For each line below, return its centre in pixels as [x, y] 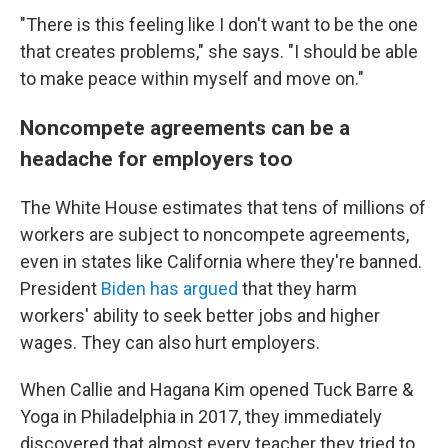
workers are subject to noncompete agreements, [214, 234]
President [60, 288]
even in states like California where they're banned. [221, 261]
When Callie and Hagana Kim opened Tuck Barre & [216, 389]
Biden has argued [169, 288]
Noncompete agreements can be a [185, 127]
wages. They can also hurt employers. [170, 342]
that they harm [297, 288]
